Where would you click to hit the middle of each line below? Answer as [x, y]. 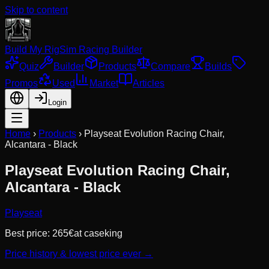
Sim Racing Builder [101, 50]
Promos [21, 83]
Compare [171, 66]
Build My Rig [32, 50]
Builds [218, 66]
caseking [103, 233]
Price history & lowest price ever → [79, 253]
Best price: [29, 233]
